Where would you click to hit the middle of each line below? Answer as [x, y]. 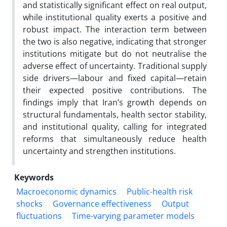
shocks [29, 203]
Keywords [34, 177]
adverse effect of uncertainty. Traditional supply [115, 66]
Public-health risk [160, 191]
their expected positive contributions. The [115, 90]
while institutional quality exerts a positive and [115, 17]
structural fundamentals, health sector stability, [115, 114]
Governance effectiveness [102, 203]
